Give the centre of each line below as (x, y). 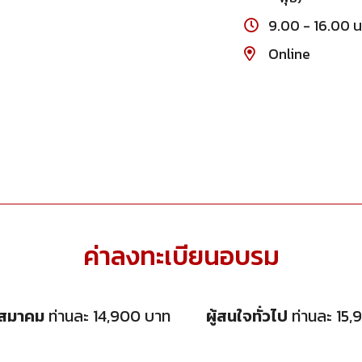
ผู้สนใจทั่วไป (247, 316)
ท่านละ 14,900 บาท (107, 316)
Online (290, 53)
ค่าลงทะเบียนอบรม (181, 257)
